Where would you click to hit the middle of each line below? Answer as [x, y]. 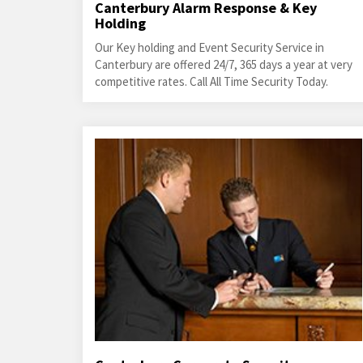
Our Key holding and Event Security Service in [209, 47]
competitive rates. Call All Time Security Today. [211, 81]
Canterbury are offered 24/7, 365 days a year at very [224, 64]
